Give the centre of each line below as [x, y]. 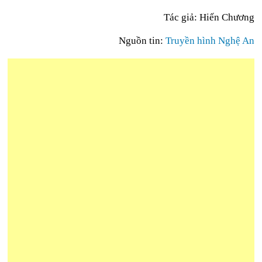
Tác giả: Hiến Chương [209, 17]
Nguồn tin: [142, 41]
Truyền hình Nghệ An [210, 41]
